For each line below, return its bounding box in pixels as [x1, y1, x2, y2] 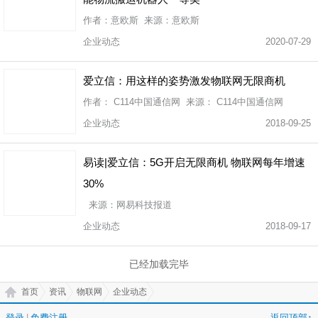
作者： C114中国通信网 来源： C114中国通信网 [83, 97, 283, 107]
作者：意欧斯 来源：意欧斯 [83, 15, 199, 26]
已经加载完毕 [129, 258, 189, 270]
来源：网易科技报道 [83, 199, 172, 210]
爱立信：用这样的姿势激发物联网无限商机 [83, 75, 285, 87]
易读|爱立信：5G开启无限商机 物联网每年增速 [83, 156, 305, 168]
